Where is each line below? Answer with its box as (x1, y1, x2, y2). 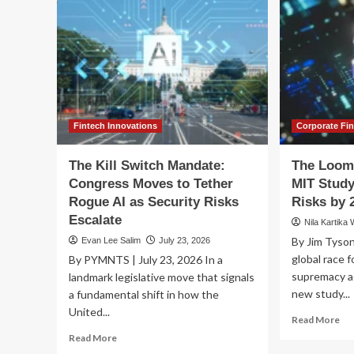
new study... (292, 287, 351, 301)
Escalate (69, 213, 122, 228)
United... (69, 305, 110, 319)
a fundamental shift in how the (69, 288, 219, 302)
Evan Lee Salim (81, 235, 141, 246)
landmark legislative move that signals (69, 270, 254, 284)
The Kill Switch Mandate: (69, 158, 225, 174)
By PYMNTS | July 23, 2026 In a (69, 253, 223, 267)
